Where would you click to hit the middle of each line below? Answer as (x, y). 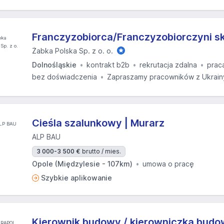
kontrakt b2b (108, 65)
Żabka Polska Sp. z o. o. (72, 51)
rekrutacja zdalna (168, 65)
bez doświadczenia (64, 77)
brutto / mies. (101, 151)
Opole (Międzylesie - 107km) (82, 164)
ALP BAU (46, 137)
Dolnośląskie (54, 65)
